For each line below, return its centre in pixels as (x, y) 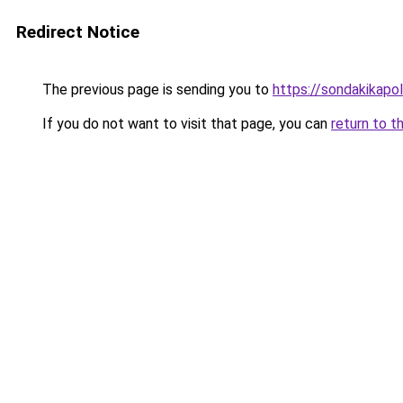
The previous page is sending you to (156, 90)
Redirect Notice (78, 32)
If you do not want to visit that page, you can (185, 124)
